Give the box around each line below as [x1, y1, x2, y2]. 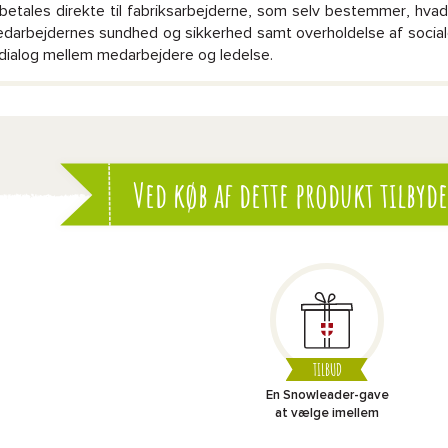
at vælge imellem [275, 407, 379, 420]
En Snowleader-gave [265, 389, 389, 402]
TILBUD [312, 360, 342, 380]
